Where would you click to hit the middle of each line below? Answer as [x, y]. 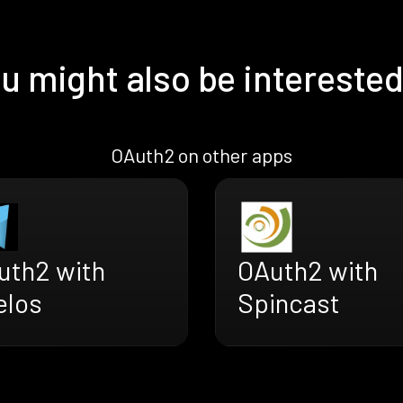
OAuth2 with [308, 270]
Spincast [289, 303]
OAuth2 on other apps [201, 155]
